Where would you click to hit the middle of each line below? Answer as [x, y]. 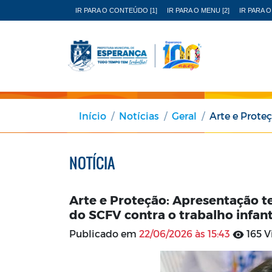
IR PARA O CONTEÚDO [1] [116, 10]
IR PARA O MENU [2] [198, 10]
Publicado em [104, 233]
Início [93, 115]
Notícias [139, 115]
